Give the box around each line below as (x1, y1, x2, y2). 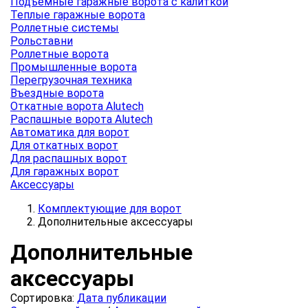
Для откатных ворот (10, 138, 118, 152)
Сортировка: (10, 291, 77, 305)
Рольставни (10, 34, 73, 47)
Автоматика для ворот (10, 125, 129, 139)
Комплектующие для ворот (38, 201, 181, 215)
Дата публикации (77, 291, 166, 305)
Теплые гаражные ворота (10, 8, 145, 21)
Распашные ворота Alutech (10, 112, 153, 126)
